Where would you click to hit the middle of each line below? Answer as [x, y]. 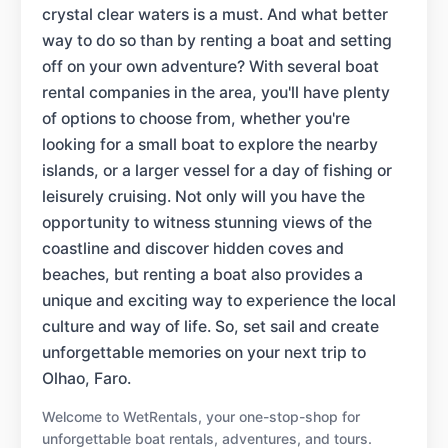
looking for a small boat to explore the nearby [210, 144]
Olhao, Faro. [86, 378]
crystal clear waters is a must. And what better [215, 14]
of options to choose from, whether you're [196, 118]
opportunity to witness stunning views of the [207, 222]
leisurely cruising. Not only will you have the [203, 196]
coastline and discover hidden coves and [193, 248]
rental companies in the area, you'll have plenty [216, 92]
